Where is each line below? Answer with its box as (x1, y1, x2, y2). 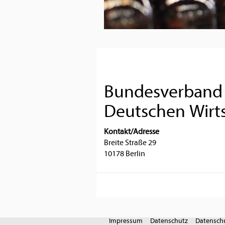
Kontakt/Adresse (104, 127, 159, 136)
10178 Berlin (104, 149, 145, 158)
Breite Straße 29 (104, 138, 156, 147)
